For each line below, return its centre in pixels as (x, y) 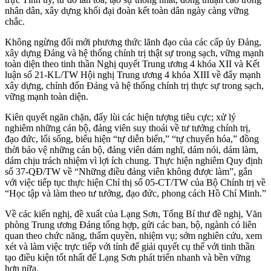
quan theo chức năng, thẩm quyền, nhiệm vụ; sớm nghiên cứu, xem (133, 235)
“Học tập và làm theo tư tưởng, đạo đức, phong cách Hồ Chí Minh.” (135, 193)
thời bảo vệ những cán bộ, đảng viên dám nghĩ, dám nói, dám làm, (132, 149)
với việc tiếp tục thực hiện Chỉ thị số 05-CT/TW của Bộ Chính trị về (135, 182)
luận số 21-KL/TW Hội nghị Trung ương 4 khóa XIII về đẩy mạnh (133, 74)
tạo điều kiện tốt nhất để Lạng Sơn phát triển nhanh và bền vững (128, 257)
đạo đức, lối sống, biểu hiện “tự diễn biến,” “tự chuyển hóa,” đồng (132, 139)
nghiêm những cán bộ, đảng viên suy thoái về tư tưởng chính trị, (128, 128)
